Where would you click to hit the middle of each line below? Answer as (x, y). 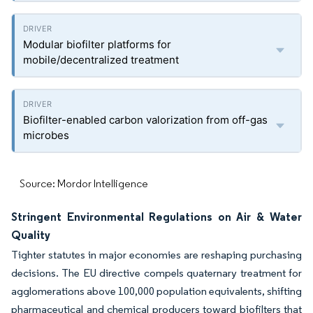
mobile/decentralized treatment (101, 60)
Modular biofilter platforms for (97, 44)
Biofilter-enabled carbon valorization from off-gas (145, 120)
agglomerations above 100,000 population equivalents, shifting (156, 291)
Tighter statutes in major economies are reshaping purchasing (156, 255)
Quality (31, 235)
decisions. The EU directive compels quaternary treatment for (156, 273)
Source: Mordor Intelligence (84, 183)
